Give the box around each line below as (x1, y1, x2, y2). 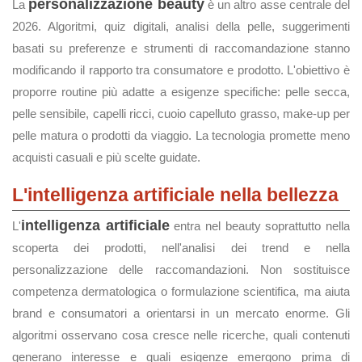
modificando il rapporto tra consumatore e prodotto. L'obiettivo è (12, 63, 350, 77)
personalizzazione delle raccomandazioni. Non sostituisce (12, 263, 350, 276)
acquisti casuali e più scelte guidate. (12, 150, 200, 164)
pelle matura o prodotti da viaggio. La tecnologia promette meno (12, 128, 350, 142)
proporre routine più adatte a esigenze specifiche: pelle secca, (12, 85, 350, 99)
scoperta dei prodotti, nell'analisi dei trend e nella (12, 241, 350, 255)
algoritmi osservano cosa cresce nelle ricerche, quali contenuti (12, 328, 350, 342)
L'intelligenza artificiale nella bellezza (12, 184, 339, 205)
